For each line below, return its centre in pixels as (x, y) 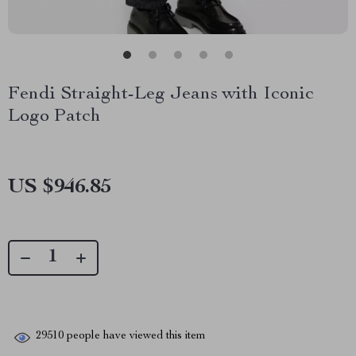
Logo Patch (54, 117)
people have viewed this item (135, 337)
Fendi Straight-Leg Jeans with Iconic (161, 95)
